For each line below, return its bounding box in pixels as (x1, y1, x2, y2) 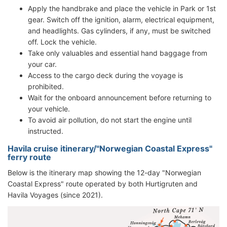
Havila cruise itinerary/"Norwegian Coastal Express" (8, 143, 212, 154)
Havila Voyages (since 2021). (8, 191, 103, 200)
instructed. (28, 127, 63, 136)
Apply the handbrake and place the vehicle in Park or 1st (28, 4, 216, 13)
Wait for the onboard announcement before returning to (28, 93, 211, 102)
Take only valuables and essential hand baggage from (28, 49, 207, 58)
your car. (28, 60, 57, 69)
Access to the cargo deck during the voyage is (28, 71, 183, 80)
